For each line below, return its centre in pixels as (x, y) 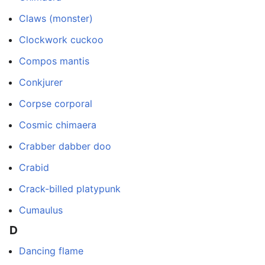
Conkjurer (41, 82)
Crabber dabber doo (65, 146)
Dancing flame (51, 251)
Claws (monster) (56, 18)
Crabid (34, 167)
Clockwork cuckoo (61, 39)
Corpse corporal (56, 103)
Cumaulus (41, 210)
